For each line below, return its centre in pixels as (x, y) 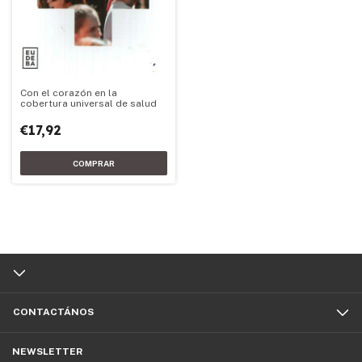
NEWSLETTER (47, 352)
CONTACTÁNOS (53, 312)
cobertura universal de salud (88, 104)
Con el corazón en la (69, 93)
